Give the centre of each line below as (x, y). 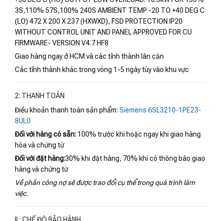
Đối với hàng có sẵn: (46, 134)
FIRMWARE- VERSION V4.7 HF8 (62, 43)
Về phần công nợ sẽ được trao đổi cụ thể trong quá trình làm (105, 183)
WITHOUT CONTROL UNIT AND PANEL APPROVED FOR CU (103, 32)
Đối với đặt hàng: (40, 159)
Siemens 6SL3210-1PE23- (160, 110)
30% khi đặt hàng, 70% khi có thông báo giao (135, 159)
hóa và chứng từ (39, 145)
